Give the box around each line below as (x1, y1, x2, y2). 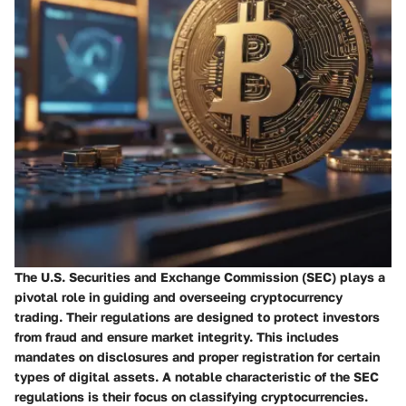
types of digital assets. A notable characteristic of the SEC (14, 369, 379, 385)
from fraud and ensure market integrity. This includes (14, 329, 339, 345)
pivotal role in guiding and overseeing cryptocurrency (14, 289, 343, 305)
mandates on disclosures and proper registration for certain (14, 349, 380, 365)
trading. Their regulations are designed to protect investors (14, 309, 380, 325)
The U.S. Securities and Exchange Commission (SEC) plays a (14, 269, 385, 285)
